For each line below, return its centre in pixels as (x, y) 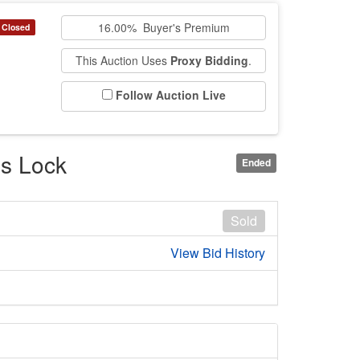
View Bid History (218, 252)
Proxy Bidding (209, 60)
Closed (16, 27)
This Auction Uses (123, 60)
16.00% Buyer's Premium (164, 27)
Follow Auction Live (170, 95)
